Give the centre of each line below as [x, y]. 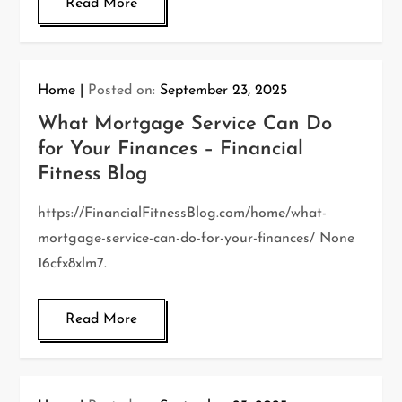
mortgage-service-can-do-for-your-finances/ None [197, 239]
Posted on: [124, 91]
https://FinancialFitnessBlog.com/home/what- [183, 214]
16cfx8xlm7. [73, 264]
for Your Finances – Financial [171, 149]
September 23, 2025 [224, 91]
